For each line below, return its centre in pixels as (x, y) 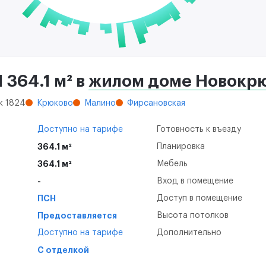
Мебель (172, 164)
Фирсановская (156, 103)
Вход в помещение (195, 181)
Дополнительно (189, 233)
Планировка (181, 147)
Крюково (55, 103)
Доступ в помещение (199, 199)
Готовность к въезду (199, 130)
